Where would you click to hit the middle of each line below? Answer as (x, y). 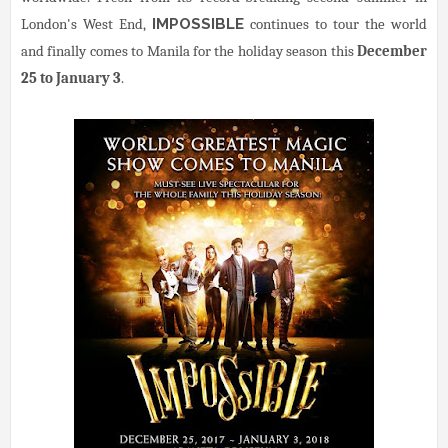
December (392, 50)
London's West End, (86, 23)
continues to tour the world (335, 23)
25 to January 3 (71, 77)
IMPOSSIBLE (198, 23)
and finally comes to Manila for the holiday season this (189, 50)
